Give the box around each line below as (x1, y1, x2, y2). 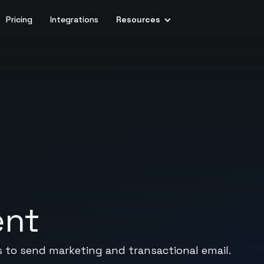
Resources (116, 14, 161, 25)
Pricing (6, 14, 33, 25)
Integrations (50, 14, 99, 25)
